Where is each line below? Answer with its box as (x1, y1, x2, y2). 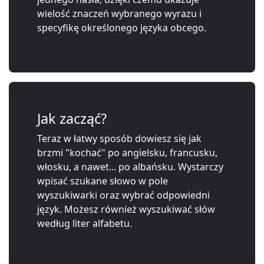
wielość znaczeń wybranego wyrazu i (37, 6, 202, 20)
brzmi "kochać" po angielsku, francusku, (37, 146, 217, 159)
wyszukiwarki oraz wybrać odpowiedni (37, 188, 210, 202)
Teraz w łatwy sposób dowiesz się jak (37, 131, 202, 145)
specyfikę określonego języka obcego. (37, 21, 206, 34)
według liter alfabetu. (37, 216, 132, 230)
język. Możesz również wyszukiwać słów (37, 202, 215, 216)
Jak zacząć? (37, 108, 107, 128)
